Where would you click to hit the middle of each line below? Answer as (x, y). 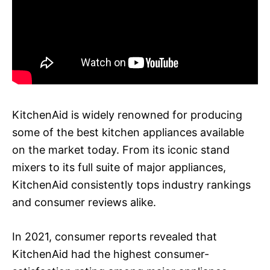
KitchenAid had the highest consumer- (111, 254)
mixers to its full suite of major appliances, (119, 167)
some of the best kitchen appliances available (128, 132)
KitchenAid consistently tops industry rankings (131, 184)
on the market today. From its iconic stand (121, 149)
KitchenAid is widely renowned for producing (127, 115)
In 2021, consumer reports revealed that (115, 236)
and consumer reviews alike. (84, 202)
